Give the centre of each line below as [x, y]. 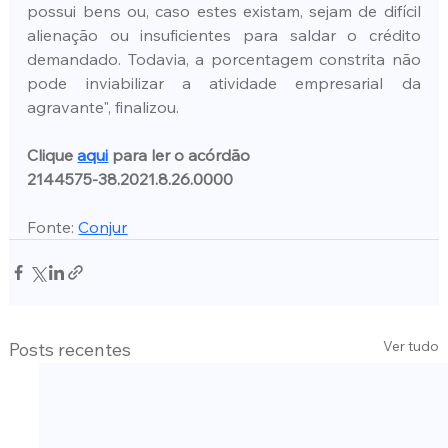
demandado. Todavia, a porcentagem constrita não [224, 58]
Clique [52, 154]
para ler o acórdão [179, 154]
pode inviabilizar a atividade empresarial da [224, 82]
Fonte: [53, 226]
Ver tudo [410, 345]
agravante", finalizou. [103, 106]
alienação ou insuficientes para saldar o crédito [224, 34]
